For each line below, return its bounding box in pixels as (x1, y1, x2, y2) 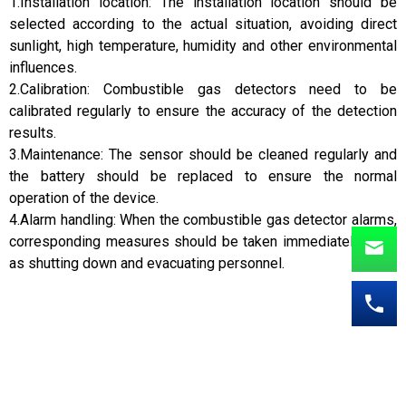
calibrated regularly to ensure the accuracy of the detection (9, 101, 397, 120)
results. (9, 123, 56, 141)
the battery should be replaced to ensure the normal (9, 167, 397, 185)
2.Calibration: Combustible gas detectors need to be (9, 80, 397, 98)
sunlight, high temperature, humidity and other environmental (9, 36, 397, 54)
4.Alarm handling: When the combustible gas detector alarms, (9, 210, 397, 228)
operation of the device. (9, 188, 159, 207)
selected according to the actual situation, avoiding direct (9, 14, 397, 33)
